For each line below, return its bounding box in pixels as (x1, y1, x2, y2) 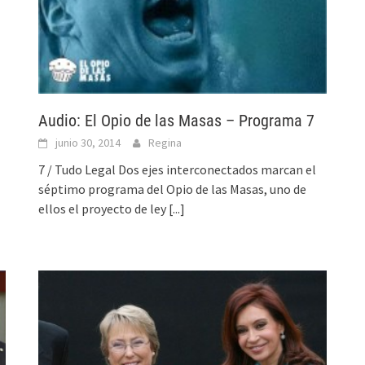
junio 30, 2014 (55, 134, 121, 150)
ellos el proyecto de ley (38, 200, 169, 217)
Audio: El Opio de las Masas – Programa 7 (38, 110, 315, 130)
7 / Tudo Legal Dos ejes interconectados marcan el (38, 161, 317, 178)
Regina (148, 134, 182, 150)
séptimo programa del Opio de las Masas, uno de (38, 180, 307, 197)
